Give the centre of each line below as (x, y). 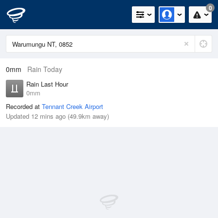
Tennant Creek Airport (73, 106)
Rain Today (45, 69)
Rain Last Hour (47, 84)
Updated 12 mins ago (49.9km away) (57, 116)
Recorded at (24, 106)
